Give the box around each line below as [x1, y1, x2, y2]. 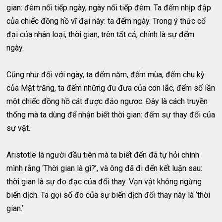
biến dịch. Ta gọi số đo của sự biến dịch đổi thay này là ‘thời [6, 190, 211, 200]
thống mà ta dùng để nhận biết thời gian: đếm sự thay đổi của [6, 110, 216, 120]
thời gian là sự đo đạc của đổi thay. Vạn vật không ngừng [6, 177, 202, 187]
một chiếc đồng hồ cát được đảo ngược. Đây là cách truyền [6, 97, 208, 107]
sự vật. [6, 123, 31, 133]
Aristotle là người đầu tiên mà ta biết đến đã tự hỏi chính [6, 150, 200, 160]
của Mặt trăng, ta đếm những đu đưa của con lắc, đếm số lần [6, 83, 216, 93]
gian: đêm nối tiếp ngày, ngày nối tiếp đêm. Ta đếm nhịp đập [6, 3, 212, 13]
